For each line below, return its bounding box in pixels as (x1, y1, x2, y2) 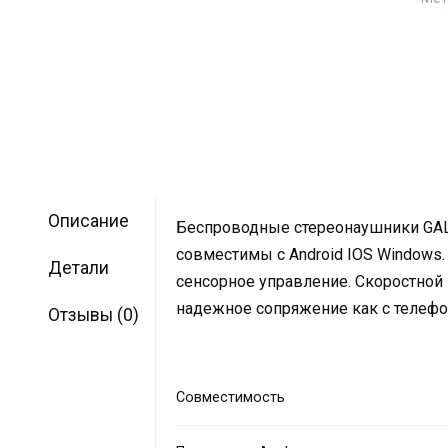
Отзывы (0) (47, 305, 139, 326)
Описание (47, 211, 129, 232)
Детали (47, 258, 109, 279)
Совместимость (176, 388, 286, 406)
